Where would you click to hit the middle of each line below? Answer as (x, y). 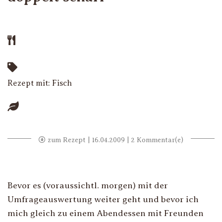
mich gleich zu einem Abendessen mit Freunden (106, 213)
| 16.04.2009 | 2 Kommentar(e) (135, 140)
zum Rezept (66, 140)
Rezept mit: (30, 83)
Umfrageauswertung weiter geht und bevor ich (103, 199)
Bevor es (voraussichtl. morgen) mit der (88, 185)
